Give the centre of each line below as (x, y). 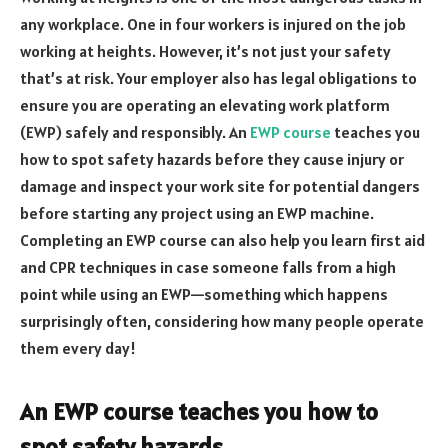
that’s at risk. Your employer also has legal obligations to (218, 77)
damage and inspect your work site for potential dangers (220, 185)
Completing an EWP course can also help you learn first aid (222, 239)
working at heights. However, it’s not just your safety (205, 50)
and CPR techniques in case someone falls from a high (208, 266)
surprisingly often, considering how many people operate (222, 320)
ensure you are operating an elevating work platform (205, 104)
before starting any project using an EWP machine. (197, 212)
